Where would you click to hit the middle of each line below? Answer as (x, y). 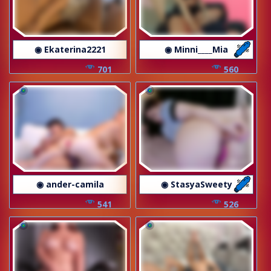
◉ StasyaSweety (196, 184)
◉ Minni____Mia (196, 49)
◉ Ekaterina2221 (70, 49)
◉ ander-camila (70, 184)
